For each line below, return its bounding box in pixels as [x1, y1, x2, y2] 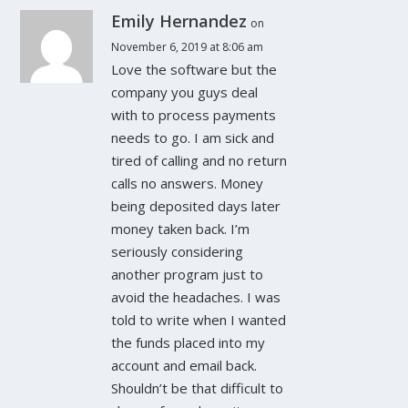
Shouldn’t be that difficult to [111, 378, 284, 397]
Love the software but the [111, 59, 278, 78]
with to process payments [111, 105, 277, 124]
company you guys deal [111, 82, 259, 101]
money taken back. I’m [111, 219, 250, 238]
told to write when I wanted [111, 310, 287, 329]
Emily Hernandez [111, 9, 248, 32]
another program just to [111, 264, 264, 283]
